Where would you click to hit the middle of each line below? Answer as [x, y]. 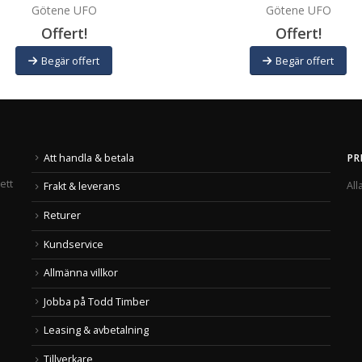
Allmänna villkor [81, 273]
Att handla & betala [89, 158]
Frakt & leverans [82, 187]
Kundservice [74, 244]
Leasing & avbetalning [96, 330]
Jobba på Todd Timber [97, 301]
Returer [62, 215]
